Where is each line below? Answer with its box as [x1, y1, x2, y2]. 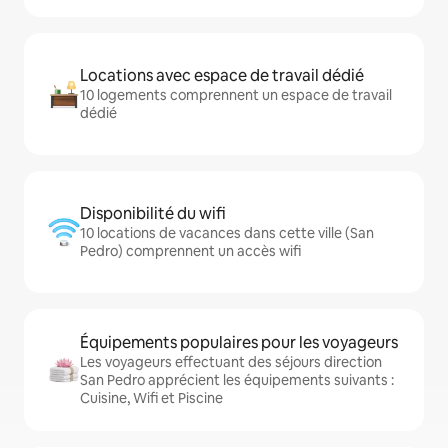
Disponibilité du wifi [80, 203, 226, 225]
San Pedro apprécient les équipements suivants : [80, 371, 394, 390]
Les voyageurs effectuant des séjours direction [80, 353, 382, 372]
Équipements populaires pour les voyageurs [80, 332, 398, 354]
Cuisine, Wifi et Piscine [80, 389, 223, 408]
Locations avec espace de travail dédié [80, 65, 364, 87]
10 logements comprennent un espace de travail [80, 86, 392, 105]
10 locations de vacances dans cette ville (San [80, 224, 374, 243]
